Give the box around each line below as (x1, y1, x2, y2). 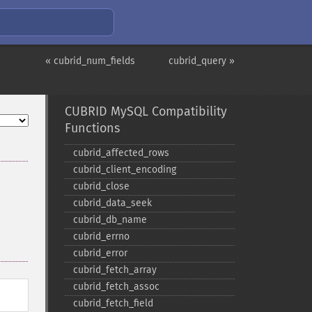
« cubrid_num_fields (45, 55, 135, 67)
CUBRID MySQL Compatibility (64, 104, 227, 119)
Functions (64, 120, 120, 136)
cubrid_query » (169, 55, 235, 67)
